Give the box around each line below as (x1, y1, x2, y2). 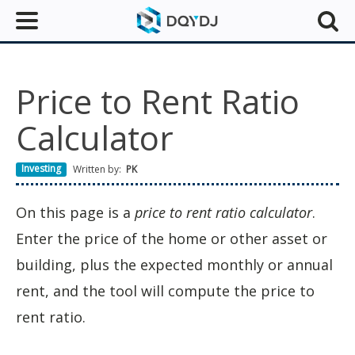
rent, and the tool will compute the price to (16, 281, 315, 300)
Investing (21, 162, 62, 176)
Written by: (73, 162, 122, 176)
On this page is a (16, 203, 135, 222)
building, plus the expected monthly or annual (16, 255, 333, 274)
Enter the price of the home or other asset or (16, 229, 327, 248)
